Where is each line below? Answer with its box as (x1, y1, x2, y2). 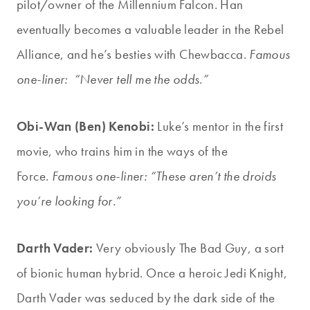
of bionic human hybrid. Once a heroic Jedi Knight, (17, 264, 288, 282)
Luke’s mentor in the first (154, 118, 284, 136)
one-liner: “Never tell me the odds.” (17, 71, 209, 89)
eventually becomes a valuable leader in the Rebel (17, 21, 284, 39)
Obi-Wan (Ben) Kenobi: (17, 118, 154, 136)
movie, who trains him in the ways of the (17, 143, 228, 161)
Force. (17, 167, 52, 185)
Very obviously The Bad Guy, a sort (93, 239, 284, 257)
